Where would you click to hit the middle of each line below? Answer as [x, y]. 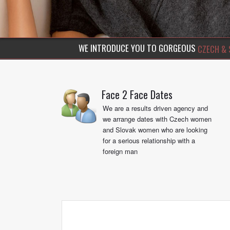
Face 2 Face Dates [137, 94]
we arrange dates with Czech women [157, 119]
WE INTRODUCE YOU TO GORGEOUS [138, 48]
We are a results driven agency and [155, 108]
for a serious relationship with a [149, 140]
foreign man [120, 151]
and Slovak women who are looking [155, 130]
